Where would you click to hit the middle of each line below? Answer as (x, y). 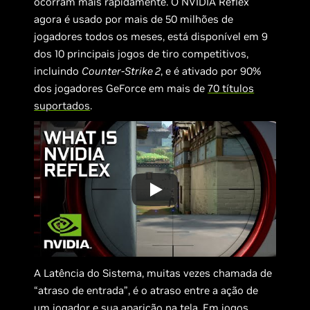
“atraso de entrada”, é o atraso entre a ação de (146, 291)
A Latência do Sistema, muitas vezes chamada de (153, 273)
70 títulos (231, 88)
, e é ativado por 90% (211, 71)
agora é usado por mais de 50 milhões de (134, 19)
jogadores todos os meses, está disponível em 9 (151, 36)
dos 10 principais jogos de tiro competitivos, (142, 53)
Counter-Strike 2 (121, 71)
